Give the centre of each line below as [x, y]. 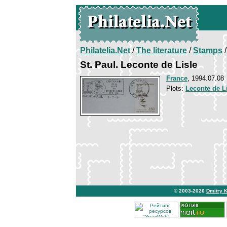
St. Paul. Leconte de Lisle [139, 65]
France [177, 78]
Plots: [176, 88]
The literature [162, 50]
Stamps [208, 50]
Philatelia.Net [105, 50]
